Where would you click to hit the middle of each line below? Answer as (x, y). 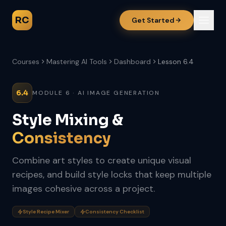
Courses (26, 62)
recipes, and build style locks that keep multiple (112, 175)
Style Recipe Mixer (46, 212)
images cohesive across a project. (83, 189)
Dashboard (132, 62)
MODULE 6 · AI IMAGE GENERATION (96, 93)
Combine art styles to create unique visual (102, 160)
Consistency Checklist (115, 212)
